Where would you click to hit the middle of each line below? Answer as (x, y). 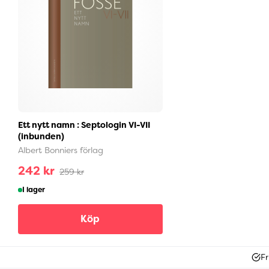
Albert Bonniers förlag (61, 150)
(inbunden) (41, 137)
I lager (34, 190)
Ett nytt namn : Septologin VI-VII (84, 125)
